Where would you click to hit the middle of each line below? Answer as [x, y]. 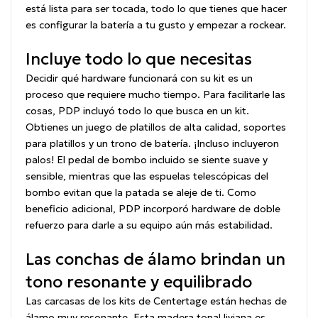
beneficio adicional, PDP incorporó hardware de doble [153, 209]
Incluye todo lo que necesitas [139, 59]
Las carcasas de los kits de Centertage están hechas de [156, 301]
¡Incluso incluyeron [236, 144]
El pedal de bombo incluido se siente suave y [162, 160]
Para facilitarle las [244, 95]
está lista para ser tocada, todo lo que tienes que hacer [156, 9]
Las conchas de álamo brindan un [155, 259]
